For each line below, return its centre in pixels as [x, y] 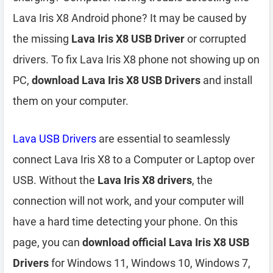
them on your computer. [71, 101]
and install [226, 80]
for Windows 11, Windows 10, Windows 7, [150, 263]
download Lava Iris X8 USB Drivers [116, 80]
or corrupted [215, 39]
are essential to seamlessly [163, 139]
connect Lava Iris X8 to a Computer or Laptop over [134, 159]
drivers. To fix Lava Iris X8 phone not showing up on [136, 59]
